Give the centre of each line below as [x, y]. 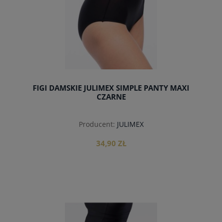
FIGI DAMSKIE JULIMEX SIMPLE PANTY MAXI [111, 88]
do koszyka [111, 206]
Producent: [97, 124]
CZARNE [111, 97]
